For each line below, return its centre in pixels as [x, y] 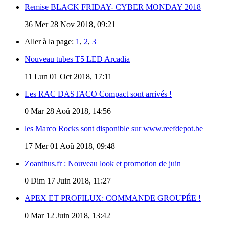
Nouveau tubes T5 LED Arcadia [77, 59]
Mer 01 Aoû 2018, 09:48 [74, 146]
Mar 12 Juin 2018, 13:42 [70, 215]
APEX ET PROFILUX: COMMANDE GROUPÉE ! [113, 198]
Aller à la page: [50, 41]
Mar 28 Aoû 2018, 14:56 [70, 111]
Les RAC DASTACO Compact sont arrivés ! [98, 94]
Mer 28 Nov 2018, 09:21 [74, 24]
